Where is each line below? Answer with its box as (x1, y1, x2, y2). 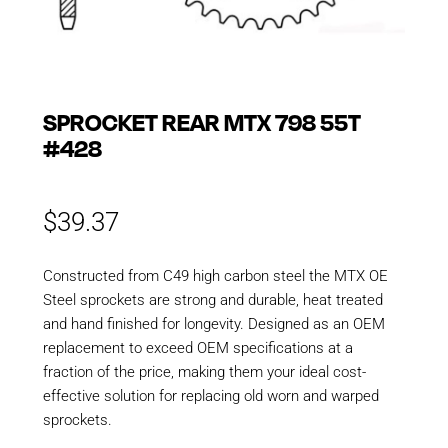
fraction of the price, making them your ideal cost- (42, 362, 366, 381)
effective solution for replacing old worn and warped (42, 386, 379, 405)
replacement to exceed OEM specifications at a (42, 338, 353, 357)
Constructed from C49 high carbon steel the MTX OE (42, 266, 388, 285)
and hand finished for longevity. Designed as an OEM (42, 314, 385, 333)
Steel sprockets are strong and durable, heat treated (42, 290, 383, 309)
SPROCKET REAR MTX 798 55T (42, 103, 361, 138)
